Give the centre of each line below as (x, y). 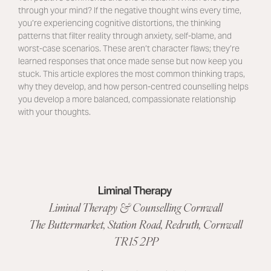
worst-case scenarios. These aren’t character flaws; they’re (129, 49)
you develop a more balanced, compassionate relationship (127, 100)
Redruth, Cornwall (204, 224)
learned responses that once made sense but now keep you (130, 61)
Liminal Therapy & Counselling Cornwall (135, 207)
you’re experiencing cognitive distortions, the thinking (119, 23)
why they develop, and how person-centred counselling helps (133, 87)
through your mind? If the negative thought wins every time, (129, 11)
